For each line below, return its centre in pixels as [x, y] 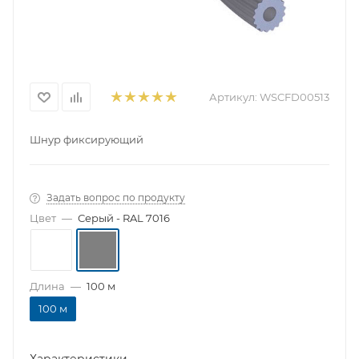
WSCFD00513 [294, 97]
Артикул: [233, 97]
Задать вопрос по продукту [116, 198]
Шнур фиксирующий [87, 140]
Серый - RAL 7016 [124, 218]
